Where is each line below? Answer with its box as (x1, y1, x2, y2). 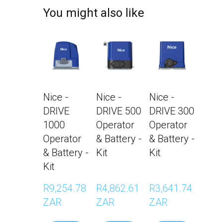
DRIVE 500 (96, 105, 141, 117)
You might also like (43, 6, 144, 20)
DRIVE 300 (149, 105, 194, 117)
